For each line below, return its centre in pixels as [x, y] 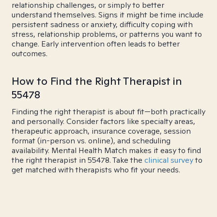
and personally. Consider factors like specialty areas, [103, 121]
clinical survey [169, 160]
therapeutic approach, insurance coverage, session [101, 131]
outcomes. [30, 54]
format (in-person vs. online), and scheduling [91, 141]
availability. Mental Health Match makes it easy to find [106, 150]
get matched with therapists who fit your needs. [96, 170]
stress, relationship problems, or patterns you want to [107, 34]
